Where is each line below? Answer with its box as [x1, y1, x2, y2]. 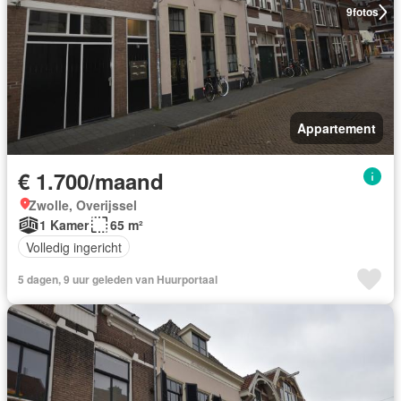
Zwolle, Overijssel [29, 196, 137, 214]
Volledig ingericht [26, 237, 122, 256]
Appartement [297, 119, 376, 137]
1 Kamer [39, 216, 89, 234]
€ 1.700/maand [18, 166, 164, 196]
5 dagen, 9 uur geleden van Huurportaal [18, 271, 218, 287]
